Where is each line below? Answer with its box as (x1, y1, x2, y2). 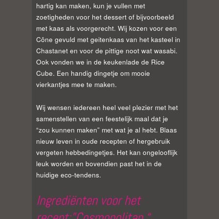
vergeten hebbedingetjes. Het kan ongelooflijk (36, 147, 177, 157)
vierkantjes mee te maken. (36, 80, 119, 89)
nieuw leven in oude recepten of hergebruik (36, 136, 170, 146)
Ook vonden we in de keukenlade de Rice (36, 57, 165, 67)
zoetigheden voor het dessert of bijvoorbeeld (36, 12, 174, 22)
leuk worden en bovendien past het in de (36, 158, 162, 168)
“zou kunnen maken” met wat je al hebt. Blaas (36, 125, 177, 134)
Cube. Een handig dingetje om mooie (36, 68, 150, 78)
